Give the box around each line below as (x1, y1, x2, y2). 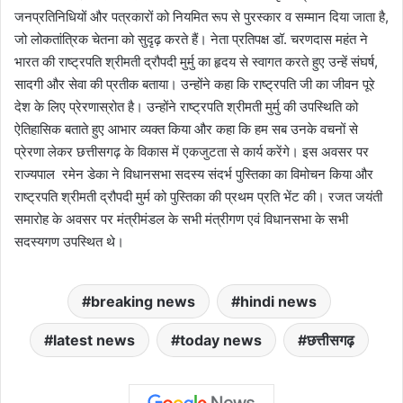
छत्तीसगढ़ (307, 331, 354, 350)
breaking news (91, 292, 195, 311)
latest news (53, 331, 135, 350)
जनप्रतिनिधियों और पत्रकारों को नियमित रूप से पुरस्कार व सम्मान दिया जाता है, (14, 8, 389, 26)
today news (180, 331, 262, 350)
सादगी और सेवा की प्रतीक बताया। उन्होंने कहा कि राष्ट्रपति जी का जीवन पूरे (14, 76, 375, 94)
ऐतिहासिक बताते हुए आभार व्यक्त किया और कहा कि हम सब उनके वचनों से (14, 121, 358, 139)
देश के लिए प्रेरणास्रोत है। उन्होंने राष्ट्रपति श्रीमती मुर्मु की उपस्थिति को (14, 98, 358, 116)
